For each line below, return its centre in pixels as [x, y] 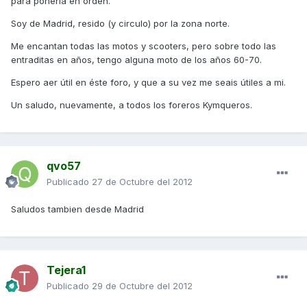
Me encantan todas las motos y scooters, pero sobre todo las [144, 46]
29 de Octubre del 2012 [142, 286]
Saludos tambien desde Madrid [77, 209]
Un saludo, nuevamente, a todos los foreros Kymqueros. [132, 105]
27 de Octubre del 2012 [142, 182]
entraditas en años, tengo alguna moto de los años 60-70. [136, 60]
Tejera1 [66, 270]
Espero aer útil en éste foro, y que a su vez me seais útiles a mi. [148, 83]
